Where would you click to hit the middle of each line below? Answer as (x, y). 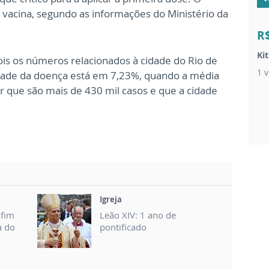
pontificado (123, 227)
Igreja (111, 200)
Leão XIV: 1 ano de (138, 215)
